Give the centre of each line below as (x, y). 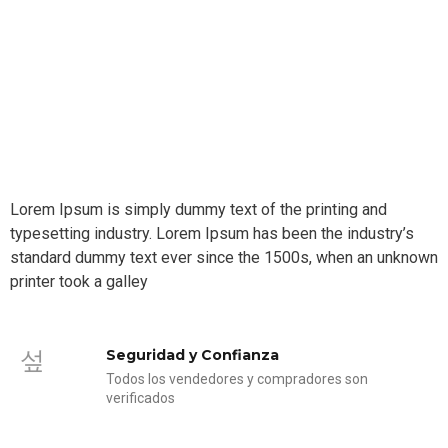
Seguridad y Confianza (192, 355)
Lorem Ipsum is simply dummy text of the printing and (198, 209)
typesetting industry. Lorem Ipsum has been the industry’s (212, 233)
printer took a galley (79, 281)
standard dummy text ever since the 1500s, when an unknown (224, 257)
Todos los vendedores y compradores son (236, 379)
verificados (140, 398)
